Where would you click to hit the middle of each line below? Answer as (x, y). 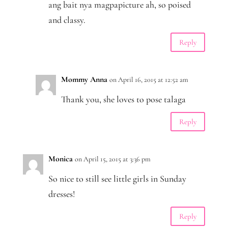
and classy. (67, 20)
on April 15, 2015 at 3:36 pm (112, 159)
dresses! (62, 194)
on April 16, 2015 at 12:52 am (149, 80)
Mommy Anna (84, 80)
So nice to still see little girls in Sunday (117, 179)
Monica (60, 159)
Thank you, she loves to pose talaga (123, 99)
